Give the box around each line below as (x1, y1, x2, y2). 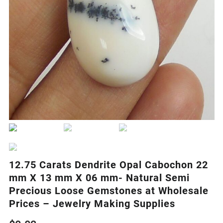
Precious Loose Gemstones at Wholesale (8, 184, 209, 197)
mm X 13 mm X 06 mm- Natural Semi (8, 171, 190, 184)
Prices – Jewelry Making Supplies (8, 197, 175, 210)
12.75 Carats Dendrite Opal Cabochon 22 (8, 158, 208, 171)
